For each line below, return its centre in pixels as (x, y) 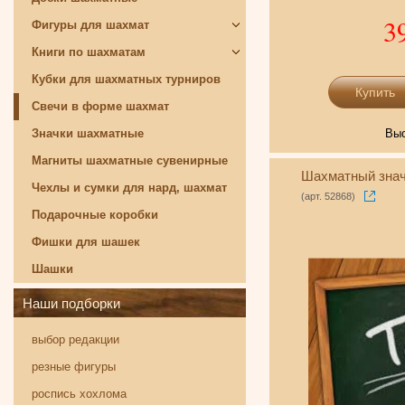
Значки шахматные (88, 133)
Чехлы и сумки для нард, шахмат (129, 188)
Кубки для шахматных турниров (126, 79)
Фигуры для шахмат (90, 25)
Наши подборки (71, 303)
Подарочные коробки (95, 215)
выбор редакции (75, 339)
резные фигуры (74, 367)
